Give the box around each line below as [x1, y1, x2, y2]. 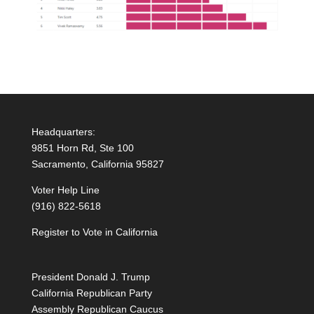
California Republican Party [31, 287, 152, 299]
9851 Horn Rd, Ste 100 [31, 142, 134, 153]
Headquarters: [31, 125, 95, 137]
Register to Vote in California [31, 226, 158, 238]
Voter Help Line [31, 184, 100, 196]
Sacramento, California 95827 [31, 158, 164, 170]
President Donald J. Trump [31, 271, 150, 282]
